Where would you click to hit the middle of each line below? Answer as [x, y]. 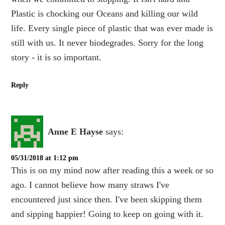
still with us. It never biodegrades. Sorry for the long [107, 43]
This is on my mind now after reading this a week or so [113, 171]
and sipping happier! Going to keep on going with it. [107, 214]
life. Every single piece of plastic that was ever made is [112, 28]
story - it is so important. [57, 58]
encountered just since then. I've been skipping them [107, 200]
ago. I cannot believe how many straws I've [90, 185]
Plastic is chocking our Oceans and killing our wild [105, 14]
